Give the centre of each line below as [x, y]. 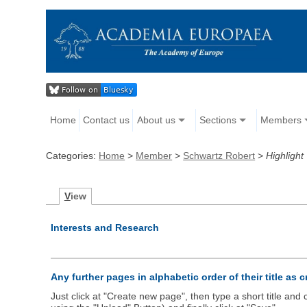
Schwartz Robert [219, 156]
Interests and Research [105, 228]
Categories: [73, 156]
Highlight [285, 156]
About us [156, 120]
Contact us [107, 120]
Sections [218, 120]
